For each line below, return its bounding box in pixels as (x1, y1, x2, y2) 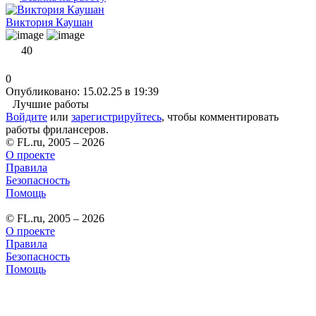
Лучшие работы (13, 97, 89, 110)
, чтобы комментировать (162, 110, 279, 123)
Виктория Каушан (6, 16, 93, 28)
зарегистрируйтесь (71, 110, 162, 123)
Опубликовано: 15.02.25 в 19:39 (6, 85, 159, 97)
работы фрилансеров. (6, 123, 109, 135)
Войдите (6, 110, 47, 123)
